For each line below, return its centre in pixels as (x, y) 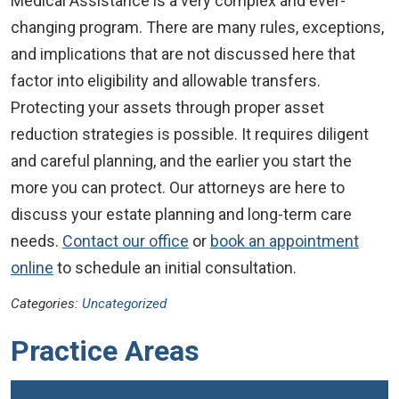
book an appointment (285, 241)
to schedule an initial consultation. (175, 268)
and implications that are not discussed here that (183, 54)
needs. (37, 241)
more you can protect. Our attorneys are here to (178, 187)
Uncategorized (124, 304)
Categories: (46, 304)
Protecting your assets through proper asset (167, 107)
